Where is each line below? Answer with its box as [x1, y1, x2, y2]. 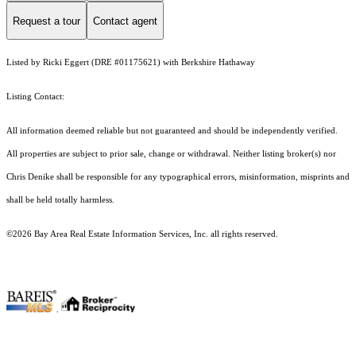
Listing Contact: [6, 92, 69, 102]
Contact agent [93, 14, 157, 27]
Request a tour [13, 14, 80, 27]
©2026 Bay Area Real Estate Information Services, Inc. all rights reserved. [6, 230, 278, 239]
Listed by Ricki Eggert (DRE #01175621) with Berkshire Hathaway [6, 58, 255, 68]
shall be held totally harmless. [6, 195, 117, 205]
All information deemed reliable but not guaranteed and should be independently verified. [6, 126, 338, 136]
